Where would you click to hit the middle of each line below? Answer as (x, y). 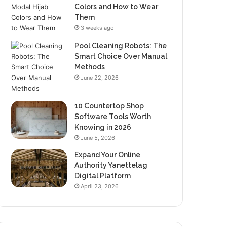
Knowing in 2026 (103, 127)
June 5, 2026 (98, 138)
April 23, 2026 (100, 186)
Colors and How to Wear (117, 6)
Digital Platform (103, 176)
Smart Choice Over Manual (121, 56)
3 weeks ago (98, 28)
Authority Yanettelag (111, 165)
